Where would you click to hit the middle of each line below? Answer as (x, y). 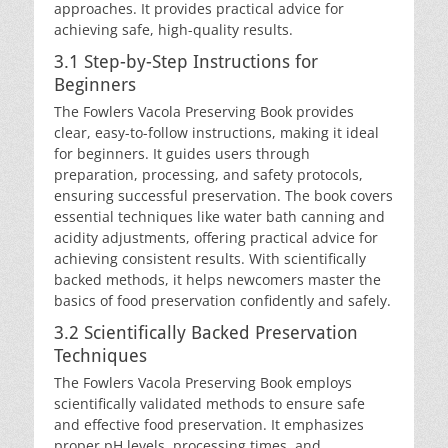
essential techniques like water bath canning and (219, 216)
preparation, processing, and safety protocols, (208, 174)
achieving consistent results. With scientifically (210, 258)
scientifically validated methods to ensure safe (209, 403)
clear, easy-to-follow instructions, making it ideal (216, 132)
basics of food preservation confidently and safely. (222, 300)
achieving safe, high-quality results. (173, 29)
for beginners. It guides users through (182, 153)
